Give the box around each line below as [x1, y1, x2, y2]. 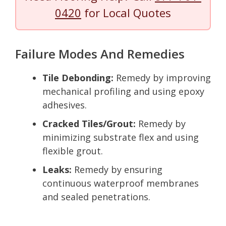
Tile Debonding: [42, 71, 114, 84]
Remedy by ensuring [72, 163, 162, 176]
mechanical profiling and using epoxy [42, 85, 204, 97]
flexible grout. [42, 144, 103, 157]
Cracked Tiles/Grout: [42, 117, 136, 130]
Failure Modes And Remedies [15, 45, 185, 62]
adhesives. [42, 98, 87, 111]
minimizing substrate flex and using [42, 131, 199, 143]
